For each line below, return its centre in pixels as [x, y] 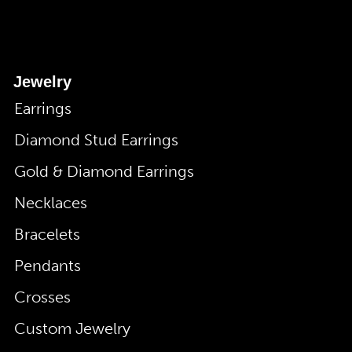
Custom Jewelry [72, 329]
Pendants [48, 266]
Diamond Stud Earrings [96, 140]
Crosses [42, 297]
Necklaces [51, 203]
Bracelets [47, 235]
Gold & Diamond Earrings [104, 172]
